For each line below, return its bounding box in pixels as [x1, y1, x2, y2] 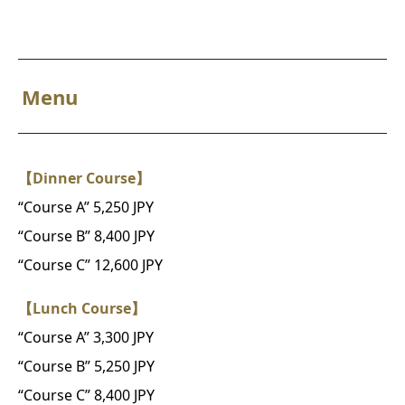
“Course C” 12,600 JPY [18, 254, 163, 275]
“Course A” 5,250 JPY [18, 196, 154, 217]
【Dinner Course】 [18, 167, 150, 188]
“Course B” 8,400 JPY [18, 225, 155, 246]
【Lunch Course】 [18, 297, 146, 318]
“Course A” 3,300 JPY [18, 326, 154, 347]
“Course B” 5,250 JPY [18, 355, 155, 376]
